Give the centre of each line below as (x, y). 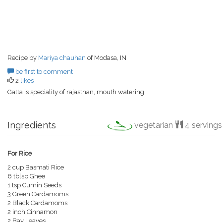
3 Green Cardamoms (38, 194)
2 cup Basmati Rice (36, 167)
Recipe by (23, 58)
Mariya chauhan (62, 58)
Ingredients (32, 125)
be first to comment (43, 72)
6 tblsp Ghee (26, 176)
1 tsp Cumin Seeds (34, 185)
